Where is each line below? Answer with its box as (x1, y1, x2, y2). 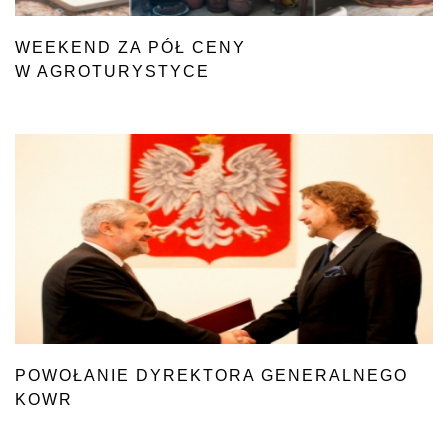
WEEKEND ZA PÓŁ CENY (15, 39, 246, 56)
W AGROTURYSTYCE (15, 63, 210, 80)
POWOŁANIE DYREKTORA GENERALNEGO (15, 367, 408, 384)
